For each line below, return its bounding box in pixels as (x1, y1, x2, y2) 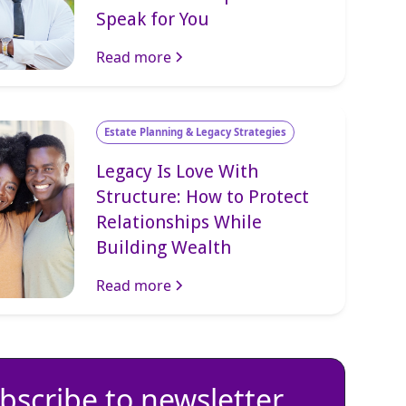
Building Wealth (96, 237, 232, 258)
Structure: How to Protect (96, 186, 310, 208)
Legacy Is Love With (96, 160, 259, 182)
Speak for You (96, 8, 210, 30)
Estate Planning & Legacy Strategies (104, 125, 287, 139)
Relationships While (96, 211, 263, 233)
